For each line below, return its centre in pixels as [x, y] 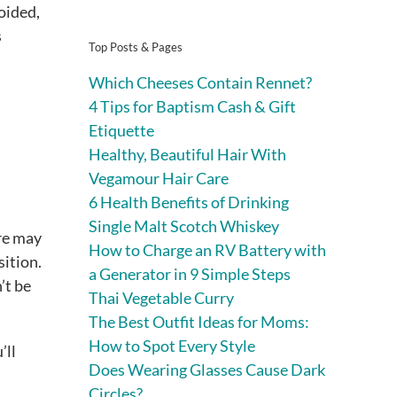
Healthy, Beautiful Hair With [187, 154]
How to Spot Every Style [172, 345]
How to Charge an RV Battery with [207, 249]
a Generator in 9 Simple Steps [190, 273]
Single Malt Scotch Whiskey [184, 226]
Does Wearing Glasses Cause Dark [207, 369]
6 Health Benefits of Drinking [189, 202]
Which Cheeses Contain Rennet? [200, 82]
